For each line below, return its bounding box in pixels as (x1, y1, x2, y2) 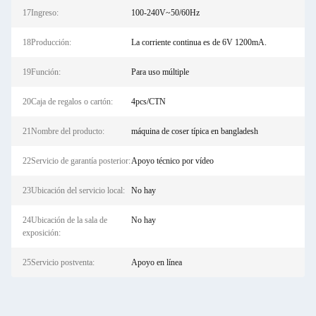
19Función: (23, 67, 61, 77)
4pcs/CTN (130, 97, 166, 107)
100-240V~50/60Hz (130, 8, 200, 18)
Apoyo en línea (130, 257, 182, 267)
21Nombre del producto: (23, 126, 104, 136)
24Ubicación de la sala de (23, 215, 107, 225)
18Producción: (23, 37, 71, 47)
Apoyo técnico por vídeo (130, 156, 214, 166)
